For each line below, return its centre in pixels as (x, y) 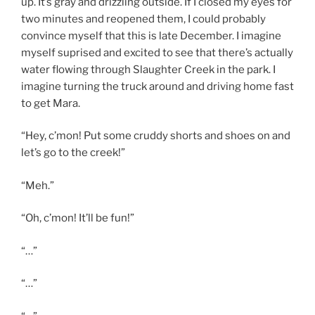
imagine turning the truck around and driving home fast (157, 86)
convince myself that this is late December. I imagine (151, 36)
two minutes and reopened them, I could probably (143, 19)
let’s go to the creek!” (73, 153)
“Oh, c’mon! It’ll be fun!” (78, 218)
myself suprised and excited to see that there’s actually (157, 52)
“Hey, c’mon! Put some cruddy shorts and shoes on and (156, 136)
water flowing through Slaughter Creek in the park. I (148, 69)
